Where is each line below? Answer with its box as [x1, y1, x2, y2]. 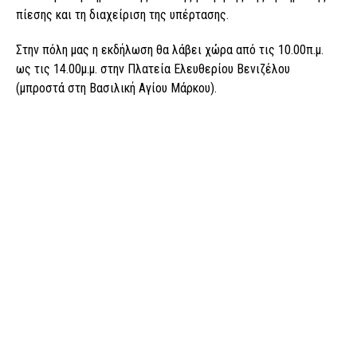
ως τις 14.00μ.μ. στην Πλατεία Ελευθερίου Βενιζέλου [16, 61, 290, 76]
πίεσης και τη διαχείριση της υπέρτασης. [16, 6, 229, 22]
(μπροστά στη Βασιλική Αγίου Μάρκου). [16, 80, 217, 96]
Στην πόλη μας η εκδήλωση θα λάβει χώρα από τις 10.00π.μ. [16, 41, 324, 57]
